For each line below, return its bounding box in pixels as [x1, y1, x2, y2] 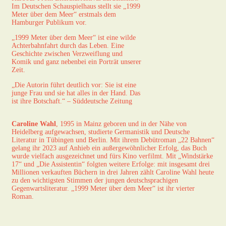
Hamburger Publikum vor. [12, 18, 87, 26]
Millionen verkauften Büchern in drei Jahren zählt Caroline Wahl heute [12, 168, 214, 176]
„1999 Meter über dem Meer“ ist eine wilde [12, 33, 136, 41]
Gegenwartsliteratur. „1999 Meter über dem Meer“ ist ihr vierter [12, 184, 195, 192]
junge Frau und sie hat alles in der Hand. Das [12, 89, 140, 97]
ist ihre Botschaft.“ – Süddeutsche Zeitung [12, 97, 132, 105]
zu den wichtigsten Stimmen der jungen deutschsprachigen [12, 176, 178, 184]
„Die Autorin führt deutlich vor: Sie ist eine [12, 81, 136, 89]
